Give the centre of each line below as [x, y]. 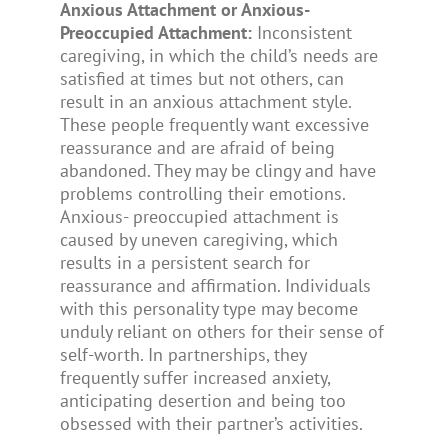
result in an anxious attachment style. [205, 101]
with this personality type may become [208, 308]
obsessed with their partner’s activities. [211, 423]
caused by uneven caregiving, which [198, 239]
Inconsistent [301, 32]
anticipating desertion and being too [202, 400]
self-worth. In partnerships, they [182, 354]
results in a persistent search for [184, 262]
